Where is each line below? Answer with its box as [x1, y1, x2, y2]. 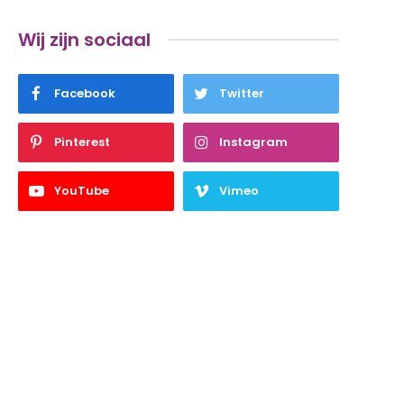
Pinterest [54, 133, 111, 151]
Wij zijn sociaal [18, 26, 151, 52]
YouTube [54, 181, 110, 199]
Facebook [54, 84, 116, 102]
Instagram [219, 133, 288, 151]
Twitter [219, 84, 264, 102]
